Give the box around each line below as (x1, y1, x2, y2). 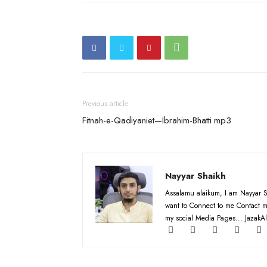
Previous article (82, 98, 128, 109)
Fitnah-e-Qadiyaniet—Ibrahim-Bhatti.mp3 (82, 113, 231, 127)
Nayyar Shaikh (165, 169, 226, 182)
